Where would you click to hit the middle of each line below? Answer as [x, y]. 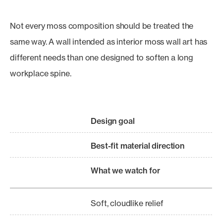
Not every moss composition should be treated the [102, 26]
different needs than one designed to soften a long [102, 57]
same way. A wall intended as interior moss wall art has [109, 42]
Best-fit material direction [138, 146]
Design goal [113, 121]
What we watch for [125, 170]
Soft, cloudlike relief [127, 203]
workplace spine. [41, 73]
